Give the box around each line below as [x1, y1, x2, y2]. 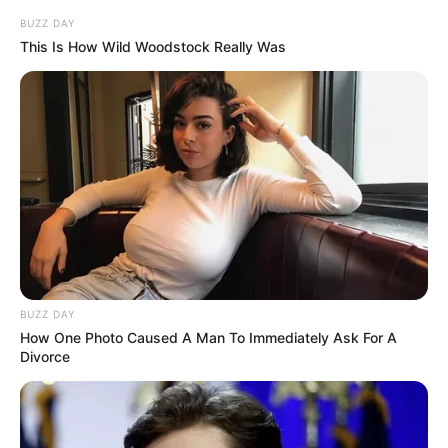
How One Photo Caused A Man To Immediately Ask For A [20, 329, 397, 347]
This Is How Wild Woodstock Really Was [20, 37, 286, 55]
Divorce [20, 348, 70, 366]
